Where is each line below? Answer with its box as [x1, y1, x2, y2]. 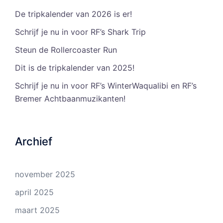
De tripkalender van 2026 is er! [15, 9, 132, 19]
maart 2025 [15, 205, 60, 216]
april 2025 [15, 187, 54, 198]
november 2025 [15, 169, 75, 180]
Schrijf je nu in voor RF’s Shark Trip [15, 27, 146, 37]
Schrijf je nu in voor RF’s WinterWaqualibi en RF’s [15, 81, 197, 91]
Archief [15, 135, 52, 148]
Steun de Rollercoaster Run [15, 45, 117, 55]
